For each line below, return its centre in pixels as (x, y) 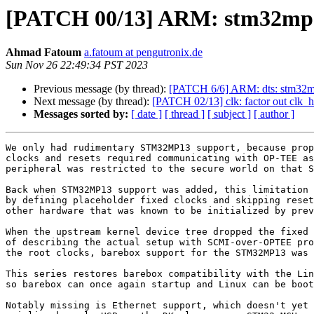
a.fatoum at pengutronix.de (143, 53)
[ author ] (274, 114)
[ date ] (146, 114)
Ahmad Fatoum (43, 53)
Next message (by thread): (93, 102)
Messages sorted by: (81, 114)
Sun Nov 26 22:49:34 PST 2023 (77, 65)
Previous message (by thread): (101, 89)
